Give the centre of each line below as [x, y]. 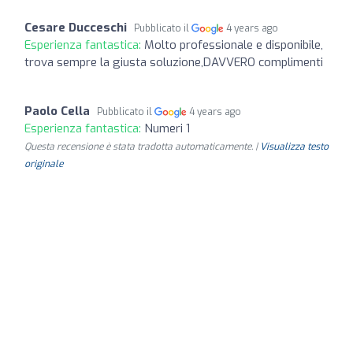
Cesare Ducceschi [76, 27]
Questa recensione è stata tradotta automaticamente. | [142, 146]
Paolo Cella [57, 111]
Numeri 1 [167, 128]
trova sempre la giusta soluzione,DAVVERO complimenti [174, 62]
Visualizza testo [294, 146]
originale [44, 163]
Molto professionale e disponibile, [234, 45]
